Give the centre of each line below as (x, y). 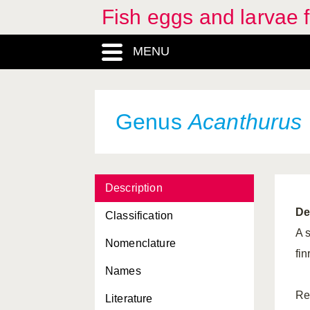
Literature (129, 299)
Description (134, 188)
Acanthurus (245, 122)
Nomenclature (140, 243)
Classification (139, 216)
